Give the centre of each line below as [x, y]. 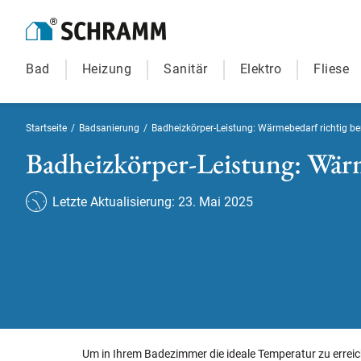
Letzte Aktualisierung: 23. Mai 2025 [153, 201]
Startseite [46, 128]
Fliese [331, 69]
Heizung [106, 69]
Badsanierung [109, 128]
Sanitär [186, 69]
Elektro [260, 69]
